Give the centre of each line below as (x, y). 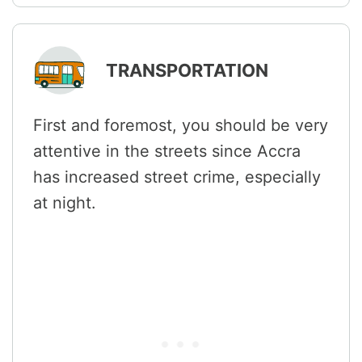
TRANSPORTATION (187, 70)
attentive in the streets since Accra (167, 151)
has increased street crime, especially (177, 177)
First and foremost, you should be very (181, 125)
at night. (65, 202)
